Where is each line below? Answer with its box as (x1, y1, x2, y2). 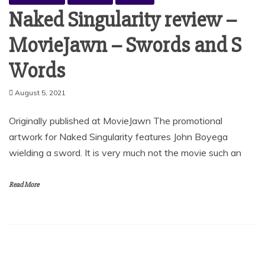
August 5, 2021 (15, 88, 66, 98)
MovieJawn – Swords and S (9, 33, 241, 59)
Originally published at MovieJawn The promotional (9, 115, 222, 127)
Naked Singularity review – (9, 7, 237, 34)
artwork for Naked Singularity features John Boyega (9, 131, 228, 143)
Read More (9, 180, 39, 190)
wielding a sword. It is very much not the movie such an (9, 147, 241, 159)
